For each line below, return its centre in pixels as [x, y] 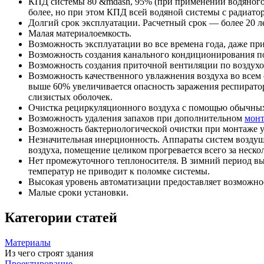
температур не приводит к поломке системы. [119, 171]
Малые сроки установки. [78, 192]
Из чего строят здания [49, 253]
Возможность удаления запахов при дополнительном [136, 118]
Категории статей [61, 217]
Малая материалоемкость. [80, 33]
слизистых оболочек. [70, 97]
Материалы [28, 242]
